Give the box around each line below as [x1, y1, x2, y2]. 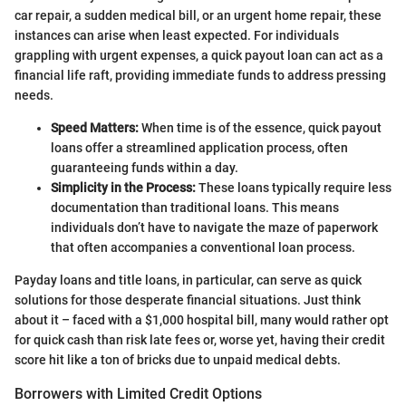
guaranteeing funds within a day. [51, 159, 238, 175]
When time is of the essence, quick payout [139, 120, 382, 135]
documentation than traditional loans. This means [51, 199, 339, 215]
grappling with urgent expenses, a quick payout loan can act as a [14, 47, 383, 63]
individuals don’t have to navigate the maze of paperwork [51, 219, 378, 235]
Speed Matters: [51, 120, 139, 135]
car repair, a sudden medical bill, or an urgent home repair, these [14, 7, 382, 23]
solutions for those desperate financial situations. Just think [14, 292, 361, 307]
